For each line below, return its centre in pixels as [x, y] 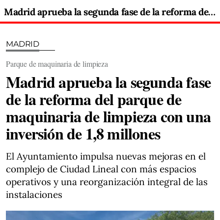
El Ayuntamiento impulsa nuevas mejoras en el [106, 156]
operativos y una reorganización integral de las [107, 182]
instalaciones [34, 194]
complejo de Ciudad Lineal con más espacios [101, 169]
